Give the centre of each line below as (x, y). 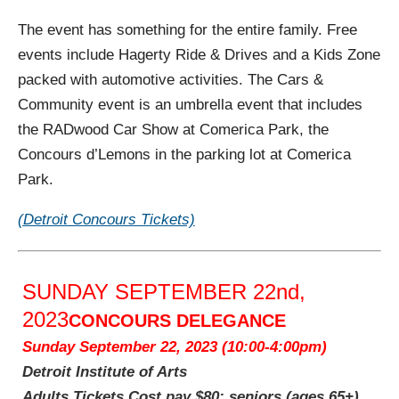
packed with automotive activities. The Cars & (170, 79)
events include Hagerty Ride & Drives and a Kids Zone (199, 54)
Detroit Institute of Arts (104, 371)
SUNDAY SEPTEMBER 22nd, (163, 291)
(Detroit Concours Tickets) (106, 219)
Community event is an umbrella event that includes (190, 104)
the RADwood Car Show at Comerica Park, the (173, 129)
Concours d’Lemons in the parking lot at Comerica (184, 154)
